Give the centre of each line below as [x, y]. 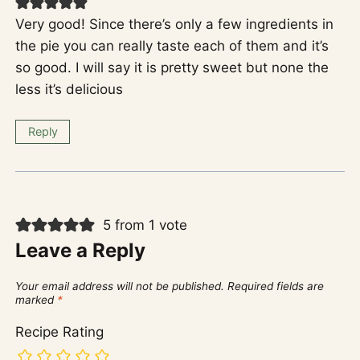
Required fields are [276, 286]
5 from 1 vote [145, 225]
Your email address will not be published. [120, 286]
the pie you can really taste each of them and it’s [172, 46]
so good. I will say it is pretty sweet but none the [172, 68]
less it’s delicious [70, 90]
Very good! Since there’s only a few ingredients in [175, 25]
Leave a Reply [81, 251]
